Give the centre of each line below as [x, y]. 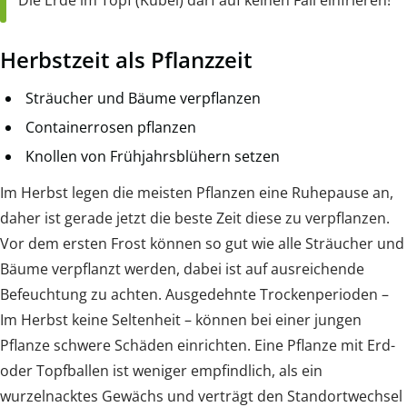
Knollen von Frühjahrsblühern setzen [153, 156]
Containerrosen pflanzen [111, 127]
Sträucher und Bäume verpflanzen [143, 98]
